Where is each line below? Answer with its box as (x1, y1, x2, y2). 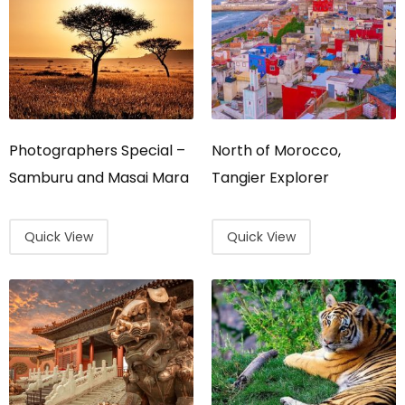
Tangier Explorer (212, 167, 329, 188)
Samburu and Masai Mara (9, 167, 189, 188)
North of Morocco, (212, 140, 341, 161)
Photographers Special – (9, 140, 185, 161)
